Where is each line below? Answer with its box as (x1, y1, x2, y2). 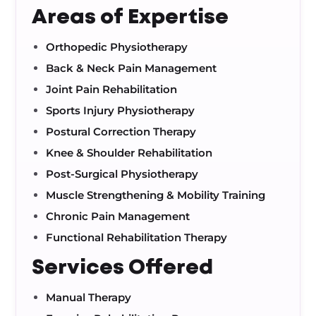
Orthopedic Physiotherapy (46, 40, 188, 54)
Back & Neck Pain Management (46, 61, 217, 75)
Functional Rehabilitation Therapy (46, 231, 228, 244)
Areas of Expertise (32, 8, 229, 27)
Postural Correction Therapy (46, 125, 197, 138)
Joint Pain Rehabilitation (46, 83, 178, 96)
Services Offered (32, 259, 214, 277)
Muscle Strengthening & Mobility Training (46, 188, 266, 202)
